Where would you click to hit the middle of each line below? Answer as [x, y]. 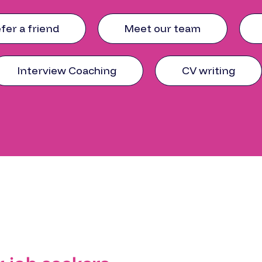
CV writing [208, 70]
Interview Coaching [67, 70]
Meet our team [163, 28]
